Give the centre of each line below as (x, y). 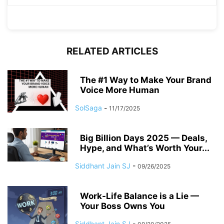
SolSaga (88, 107)
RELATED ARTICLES (112, 51)
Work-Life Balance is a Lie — (139, 196)
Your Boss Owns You (122, 206)
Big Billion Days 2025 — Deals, (143, 138)
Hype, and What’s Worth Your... (145, 148)
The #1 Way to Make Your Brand (146, 80)
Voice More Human (120, 90)
